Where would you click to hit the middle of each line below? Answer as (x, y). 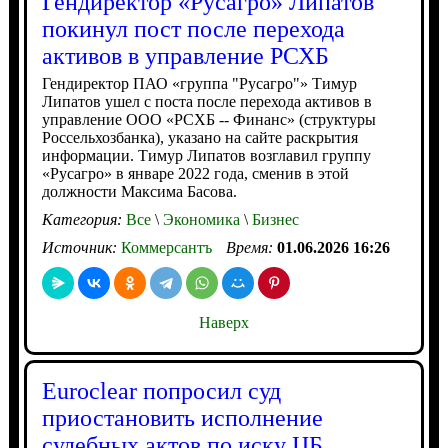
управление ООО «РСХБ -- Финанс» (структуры (208, 119)
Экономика (199, 219)
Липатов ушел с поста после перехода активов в (206, 101)
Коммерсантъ (166, 247)
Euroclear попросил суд (161, 391)
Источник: (81, 247)
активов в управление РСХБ (185, 56)
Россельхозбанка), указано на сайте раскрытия (199, 137)
